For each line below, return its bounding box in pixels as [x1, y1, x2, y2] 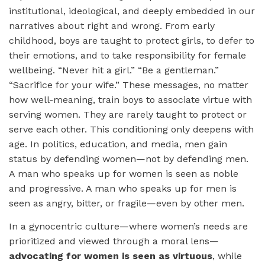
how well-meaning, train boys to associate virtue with [9, 93, 252, 105]
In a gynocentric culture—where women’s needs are [9, 220, 248, 232]
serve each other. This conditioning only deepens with [9, 123, 254, 135]
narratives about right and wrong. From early [9, 20, 215, 31]
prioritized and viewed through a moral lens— [9, 235, 219, 247]
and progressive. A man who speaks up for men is [9, 182, 237, 194]
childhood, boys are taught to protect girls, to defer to [9, 34, 254, 46]
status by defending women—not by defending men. [9, 153, 248, 164]
